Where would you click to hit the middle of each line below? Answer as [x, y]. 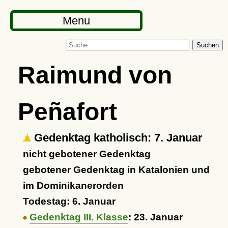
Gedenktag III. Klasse [79, 217]
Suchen [208, 45]
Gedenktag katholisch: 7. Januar [117, 138]
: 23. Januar [155, 217]
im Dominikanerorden [73, 186]
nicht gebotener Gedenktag [87, 154]
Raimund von [95, 75]
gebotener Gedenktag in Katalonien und [116, 170]
